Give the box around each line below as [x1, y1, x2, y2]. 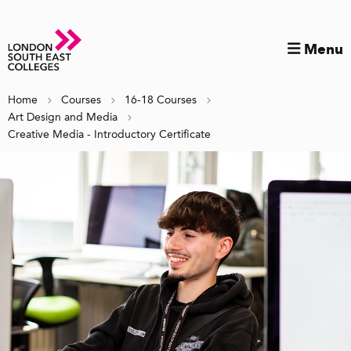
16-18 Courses [125, 95, 197, 106]
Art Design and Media [8, 112, 118, 123]
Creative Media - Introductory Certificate [8, 129, 211, 140]
